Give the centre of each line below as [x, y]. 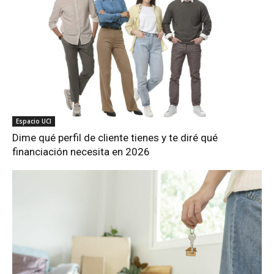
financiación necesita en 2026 [81, 152]
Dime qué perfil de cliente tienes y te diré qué [115, 138]
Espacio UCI [34, 121]
